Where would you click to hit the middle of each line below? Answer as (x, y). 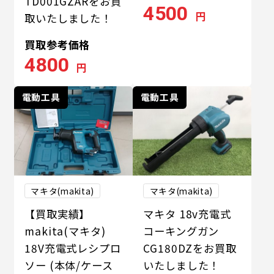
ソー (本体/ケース (69, 265)
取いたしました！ (68, 18)
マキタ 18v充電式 (187, 213)
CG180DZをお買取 (190, 248)
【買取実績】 (57, 213)
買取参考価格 (57, 44)
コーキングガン (181, 231)
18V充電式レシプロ (73, 248)
